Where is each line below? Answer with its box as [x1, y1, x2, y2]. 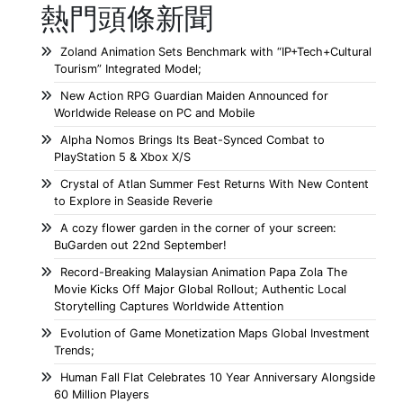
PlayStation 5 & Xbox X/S [54, 149, 191, 164]
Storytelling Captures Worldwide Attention [54, 299, 283, 313]
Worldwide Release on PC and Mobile [54, 105, 255, 120]
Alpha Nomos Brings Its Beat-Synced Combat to [60, 132, 325, 147]
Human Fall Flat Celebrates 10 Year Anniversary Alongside [60, 370, 375, 384]
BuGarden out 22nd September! [54, 237, 227, 252]
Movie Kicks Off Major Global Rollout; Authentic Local [54, 282, 346, 296]
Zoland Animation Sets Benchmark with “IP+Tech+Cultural [60, 44, 372, 58]
